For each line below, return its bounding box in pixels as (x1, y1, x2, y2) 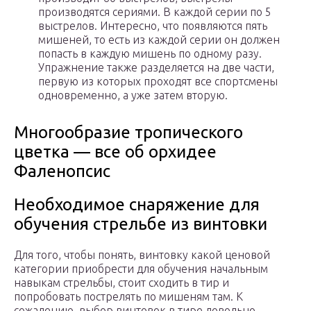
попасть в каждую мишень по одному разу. (38, 47, 262, 60)
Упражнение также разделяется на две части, (38, 61, 274, 74)
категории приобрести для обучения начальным (14, 262, 268, 276)
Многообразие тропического (14, 123, 243, 142)
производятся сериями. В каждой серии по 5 (38, 6, 271, 19)
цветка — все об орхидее (14, 142, 217, 162)
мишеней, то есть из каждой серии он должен (38, 33, 280, 47)
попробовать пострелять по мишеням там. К (14, 290, 243, 303)
